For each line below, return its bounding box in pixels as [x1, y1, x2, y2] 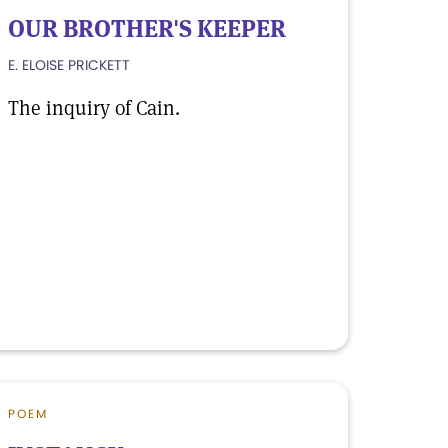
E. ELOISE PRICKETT [8, 55, 130, 75]
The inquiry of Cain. [8, 95, 180, 121]
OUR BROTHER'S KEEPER [8, 13, 286, 44]
